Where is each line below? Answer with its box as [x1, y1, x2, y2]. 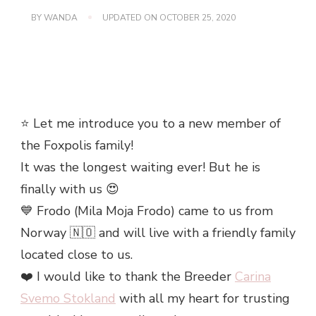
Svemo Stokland [20, 289, 116, 307]
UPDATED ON [102, 11, 159, 23]
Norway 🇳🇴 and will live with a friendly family [20, 224, 296, 241]
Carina [235, 267, 271, 285]
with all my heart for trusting [116, 289, 290, 307]
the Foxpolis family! [20, 136, 133, 154]
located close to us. [20, 245, 133, 263]
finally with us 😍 [20, 180, 119, 197]
